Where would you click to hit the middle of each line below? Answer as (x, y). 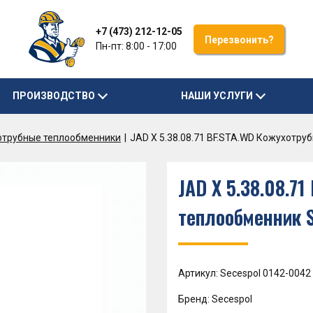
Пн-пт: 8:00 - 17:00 (136, 46)
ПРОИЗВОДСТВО (54, 96)
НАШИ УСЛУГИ (217, 96)
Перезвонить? (239, 40)
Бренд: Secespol (215, 299)
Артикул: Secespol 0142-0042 (245, 273)
